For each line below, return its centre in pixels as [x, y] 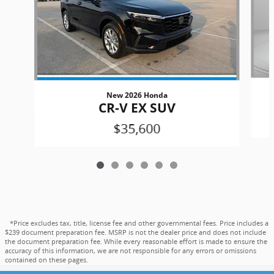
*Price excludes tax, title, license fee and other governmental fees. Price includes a [139, 224]
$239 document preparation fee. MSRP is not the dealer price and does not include [135, 233]
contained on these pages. [46, 260]
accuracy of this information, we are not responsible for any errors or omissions [131, 251]
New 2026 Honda [137, 95]
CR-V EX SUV [137, 108]
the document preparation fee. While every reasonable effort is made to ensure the [136, 242]
